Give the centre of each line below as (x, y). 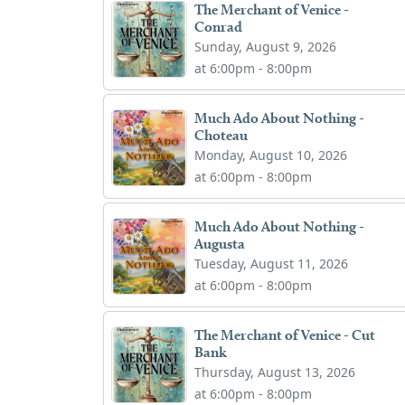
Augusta (220, 243)
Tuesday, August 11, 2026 (272, 263)
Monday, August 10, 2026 (271, 155)
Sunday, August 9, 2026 (266, 46)
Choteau (221, 135)
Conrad (219, 26)
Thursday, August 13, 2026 (275, 372)
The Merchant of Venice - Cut (285, 334)
